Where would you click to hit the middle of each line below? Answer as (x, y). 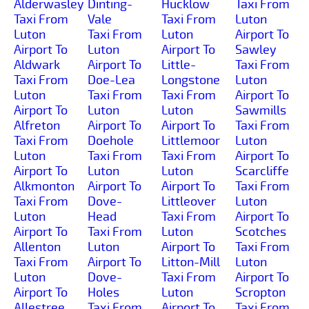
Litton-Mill (191, 262)
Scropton (260, 292)
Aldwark (37, 64)
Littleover (189, 201)
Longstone (191, 80)
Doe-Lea (111, 80)
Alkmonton (44, 186)
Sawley (256, 49)
